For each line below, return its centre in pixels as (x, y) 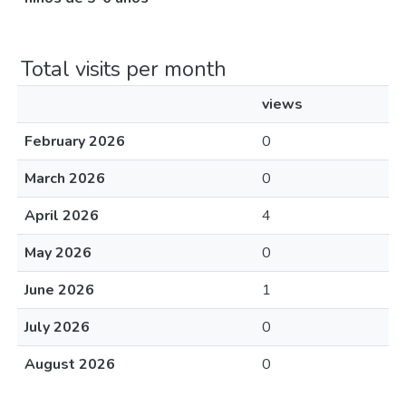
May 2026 (58, 253)
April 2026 (62, 216)
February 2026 (75, 141)
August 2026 (70, 364)
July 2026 (57, 327)
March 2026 (65, 179)
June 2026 (59, 290)
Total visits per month (124, 69)
